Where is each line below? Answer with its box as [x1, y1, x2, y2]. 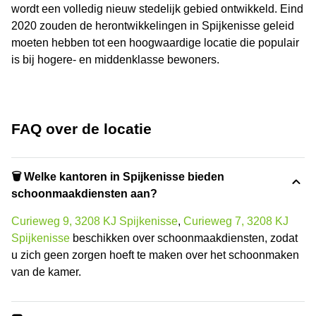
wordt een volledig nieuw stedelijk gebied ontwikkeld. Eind [11, 2, 303, 15]
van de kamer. [11, 265, 81, 278]
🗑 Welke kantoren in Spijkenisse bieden [11, 170, 224, 183]
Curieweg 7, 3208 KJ [183, 214, 288, 227]
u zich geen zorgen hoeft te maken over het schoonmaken [11, 248, 299, 261]
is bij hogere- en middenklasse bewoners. [11, 53, 219, 66]
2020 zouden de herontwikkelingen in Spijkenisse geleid [11, 19, 294, 32]
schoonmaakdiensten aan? [11, 187, 157, 200]
